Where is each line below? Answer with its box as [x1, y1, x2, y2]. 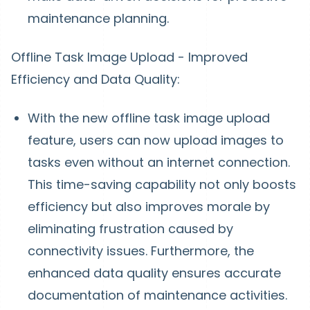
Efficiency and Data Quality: [11, 71, 180, 88]
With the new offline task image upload [28, 109, 270, 127]
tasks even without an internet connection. [28, 154, 290, 171]
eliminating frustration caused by [28, 220, 233, 237]
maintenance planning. [28, 10, 169, 27]
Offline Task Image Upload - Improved [11, 48, 248, 66]
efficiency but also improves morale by [28, 198, 270, 215]
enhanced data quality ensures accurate [28, 264, 281, 282]
